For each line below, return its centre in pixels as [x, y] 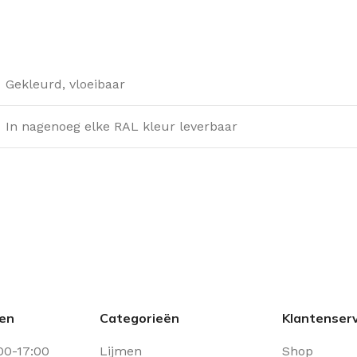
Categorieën [139, 318]
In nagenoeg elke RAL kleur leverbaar [122, 126]
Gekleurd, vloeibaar [65, 84]
